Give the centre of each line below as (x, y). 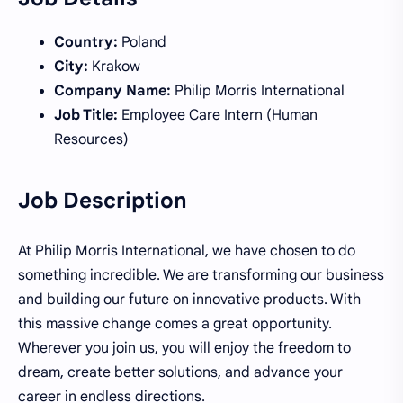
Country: (86, 42)
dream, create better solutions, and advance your (180, 373)
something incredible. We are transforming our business (201, 276)
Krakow (114, 66)
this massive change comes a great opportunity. (175, 324)
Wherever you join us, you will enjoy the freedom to (184, 349)
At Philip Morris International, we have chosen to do (187, 251)
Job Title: (86, 115)
